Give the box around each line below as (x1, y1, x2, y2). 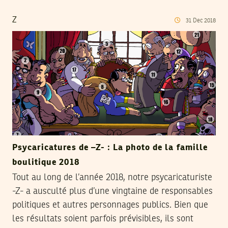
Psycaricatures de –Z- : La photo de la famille (12, 144, 208, 153)
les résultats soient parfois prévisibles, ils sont (12, 214, 193, 224)
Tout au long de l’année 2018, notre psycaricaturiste (12, 173, 212, 183)
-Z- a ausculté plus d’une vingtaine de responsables (12, 187, 213, 196)
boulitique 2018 (12, 158, 79, 167)
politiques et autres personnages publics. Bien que (12, 201, 208, 210)
